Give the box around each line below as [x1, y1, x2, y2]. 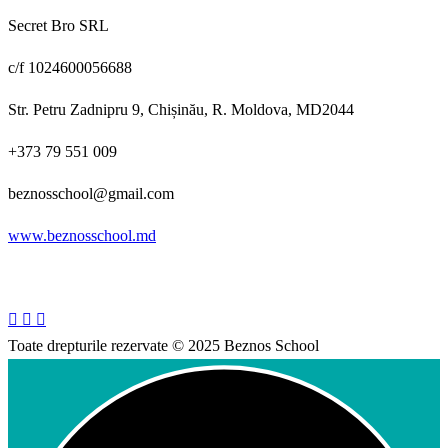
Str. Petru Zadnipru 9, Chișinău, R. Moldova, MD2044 [8, 101, 354, 119]
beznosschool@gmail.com [8, 185, 174, 203]
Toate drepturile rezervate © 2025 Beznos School [8, 337, 319, 355]
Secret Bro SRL [8, 17, 109, 35]
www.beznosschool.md [8, 227, 156, 245]
